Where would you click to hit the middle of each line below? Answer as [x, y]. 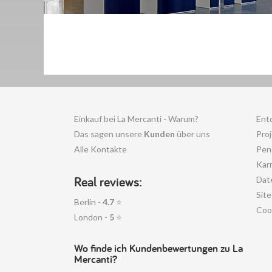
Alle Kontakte [100, 149]
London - [92, 217]
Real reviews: [108, 182]
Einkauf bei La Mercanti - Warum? [136, 119]
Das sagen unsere [109, 134]
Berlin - [88, 202]
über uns [192, 134]
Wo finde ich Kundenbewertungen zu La [158, 248]
